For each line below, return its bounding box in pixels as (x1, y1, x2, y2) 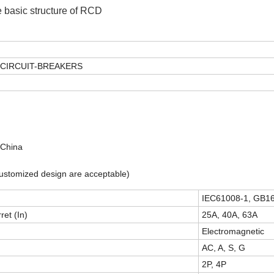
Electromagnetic (202, 226, 264, 237)
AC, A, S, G (202, 243, 245, 253)
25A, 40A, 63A (202, 210, 257, 220)
